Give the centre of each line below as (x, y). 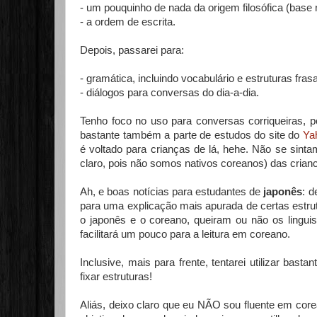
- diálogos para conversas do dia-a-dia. (169, 93)
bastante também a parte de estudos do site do (191, 135)
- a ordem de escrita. (128, 22)
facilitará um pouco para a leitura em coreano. (185, 234)
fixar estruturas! (116, 277)
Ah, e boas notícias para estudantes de (172, 192)
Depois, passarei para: (132, 50)
